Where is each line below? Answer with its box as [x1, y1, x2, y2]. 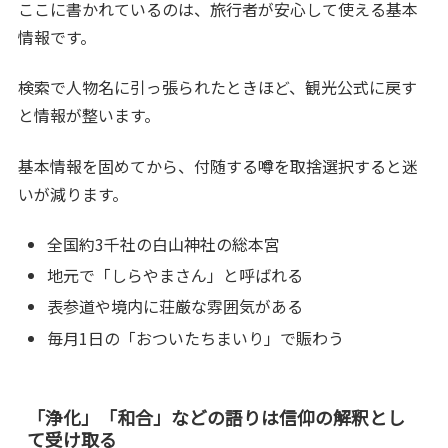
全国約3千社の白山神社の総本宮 [47, 232, 281, 257]
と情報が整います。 [18, 103, 161, 128]
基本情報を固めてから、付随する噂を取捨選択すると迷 [18, 153, 419, 178]
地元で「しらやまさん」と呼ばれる [47, 263, 304, 288]
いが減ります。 [18, 181, 129, 206]
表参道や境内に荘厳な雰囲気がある [47, 294, 304, 319]
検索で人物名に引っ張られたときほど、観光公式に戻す [18, 75, 418, 100]
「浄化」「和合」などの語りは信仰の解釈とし [27, 403, 406, 430]
